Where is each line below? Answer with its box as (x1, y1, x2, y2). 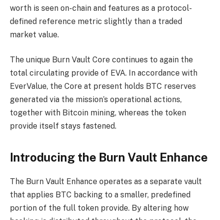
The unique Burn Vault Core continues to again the (10, 55, 193, 65)
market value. (10, 29, 59, 39)
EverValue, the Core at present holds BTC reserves (10, 82, 196, 91)
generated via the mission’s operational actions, (10, 95, 182, 105)
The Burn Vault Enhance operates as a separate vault (10, 176, 202, 186)
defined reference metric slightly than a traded (10, 16, 182, 26)
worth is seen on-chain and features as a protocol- (10, 3, 192, 13)
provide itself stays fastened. (10, 121, 116, 131)
